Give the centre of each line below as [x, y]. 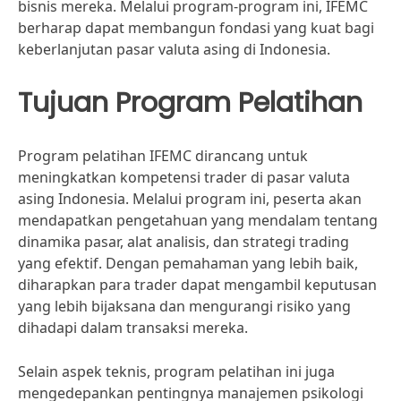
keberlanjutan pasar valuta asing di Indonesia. [174, 49]
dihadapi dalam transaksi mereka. [133, 328]
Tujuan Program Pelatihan [190, 102]
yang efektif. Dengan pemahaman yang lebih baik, [188, 263]
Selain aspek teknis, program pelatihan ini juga [176, 371]
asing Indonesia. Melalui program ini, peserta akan [190, 199]
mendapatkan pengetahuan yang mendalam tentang [198, 220]
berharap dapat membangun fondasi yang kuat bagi [196, 28]
